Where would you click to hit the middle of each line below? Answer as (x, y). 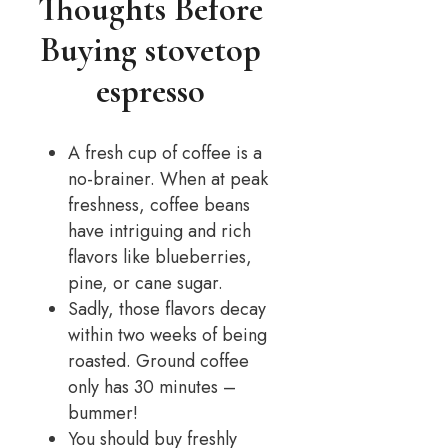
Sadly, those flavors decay (167, 308)
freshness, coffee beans (159, 204)
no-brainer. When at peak (168, 178)
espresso (150, 91)
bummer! (103, 412)
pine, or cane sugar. (145, 282)
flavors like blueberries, (160, 256)
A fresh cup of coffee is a (165, 152)
